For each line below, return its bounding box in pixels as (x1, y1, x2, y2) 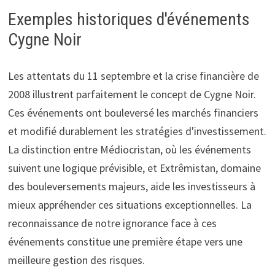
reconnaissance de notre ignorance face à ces (7, 216, 217, 231)
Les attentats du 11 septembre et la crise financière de (7, 69, 259, 83)
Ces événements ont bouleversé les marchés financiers (7, 106, 258, 120)
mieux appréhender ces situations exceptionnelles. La (7, 198, 252, 212)
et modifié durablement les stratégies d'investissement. (7, 124, 266, 139)
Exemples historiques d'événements (7, 9, 250, 30)
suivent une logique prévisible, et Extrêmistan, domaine (7, 161, 261, 176)
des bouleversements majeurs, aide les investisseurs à (7, 179, 255, 194)
